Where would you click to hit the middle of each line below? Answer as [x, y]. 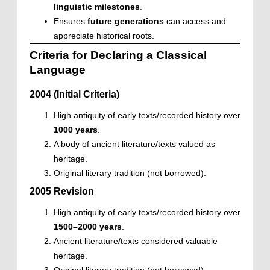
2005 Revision [62, 191]
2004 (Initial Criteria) [74, 94]
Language [58, 70]
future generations [126, 21]
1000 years [76, 130]
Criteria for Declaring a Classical [118, 55]
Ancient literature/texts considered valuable [136, 241]
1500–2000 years [88, 227]
